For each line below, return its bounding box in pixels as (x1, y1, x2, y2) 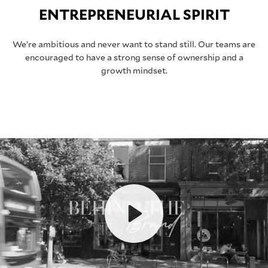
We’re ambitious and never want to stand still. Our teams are (13, 39, 255, 49)
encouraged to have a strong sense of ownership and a (25, 52, 243, 62)
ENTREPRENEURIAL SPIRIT (38, 5, 230, 23)
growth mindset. (100, 65, 167, 75)
